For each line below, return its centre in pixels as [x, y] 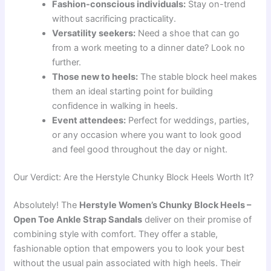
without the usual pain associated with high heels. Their [127, 263]
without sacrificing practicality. [114, 18]
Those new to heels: [95, 77]
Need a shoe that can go [188, 33]
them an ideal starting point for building [133, 91]
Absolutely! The [47, 205]
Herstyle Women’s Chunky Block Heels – [165, 205]
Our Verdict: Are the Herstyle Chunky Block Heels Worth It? [134, 177]
